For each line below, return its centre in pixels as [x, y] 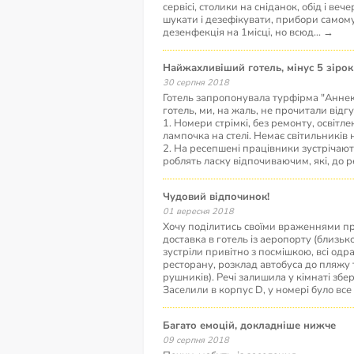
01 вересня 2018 [201, 211]
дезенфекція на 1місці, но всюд [238, 32]
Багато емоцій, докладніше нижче [253, 326]
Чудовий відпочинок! [220, 197]
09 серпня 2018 [199, 340]
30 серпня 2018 [199, 83]
